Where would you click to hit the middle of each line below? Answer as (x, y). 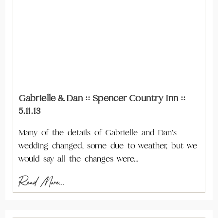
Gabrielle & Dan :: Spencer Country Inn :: (102, 98)
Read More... (42, 182)
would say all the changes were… (79, 159)
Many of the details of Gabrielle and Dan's (98, 132)
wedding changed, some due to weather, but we (108, 145)
